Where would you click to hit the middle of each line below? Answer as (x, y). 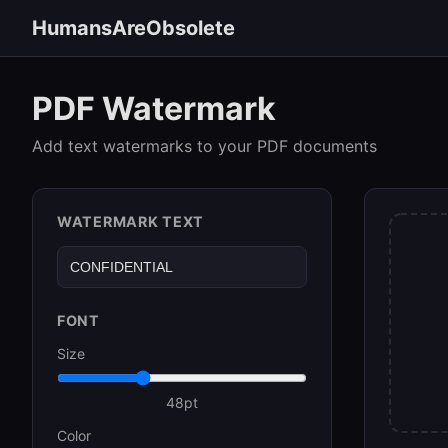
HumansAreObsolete (133, 28)
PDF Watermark (154, 108)
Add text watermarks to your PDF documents (204, 146)
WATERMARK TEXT (131, 221)
